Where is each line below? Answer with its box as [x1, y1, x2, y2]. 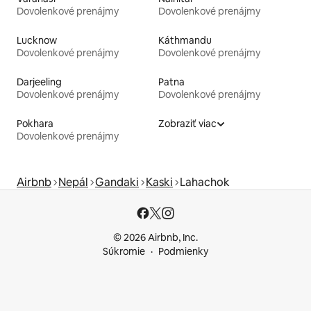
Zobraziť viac [158, 117, 217, 131]
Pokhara [17, 117, 53, 131]
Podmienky [158, 245, 208, 258]
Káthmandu [158, 34, 212, 47]
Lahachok [180, 175, 230, 190]
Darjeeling [17, 76, 62, 89]
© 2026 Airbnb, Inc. [113, 231, 198, 244]
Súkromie [103, 245, 145, 258]
